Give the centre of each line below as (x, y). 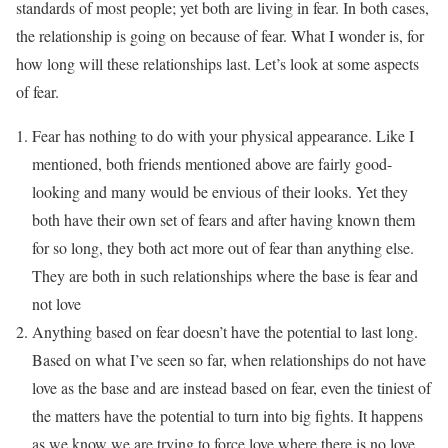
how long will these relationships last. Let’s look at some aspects (217, 63)
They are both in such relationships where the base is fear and (225, 275)
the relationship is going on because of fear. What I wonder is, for (220, 35)
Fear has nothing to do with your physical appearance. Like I (223, 135)
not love (56, 303)
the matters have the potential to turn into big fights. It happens (227, 415)
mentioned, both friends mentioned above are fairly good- (212, 163)
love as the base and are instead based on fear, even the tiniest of (231, 387)
